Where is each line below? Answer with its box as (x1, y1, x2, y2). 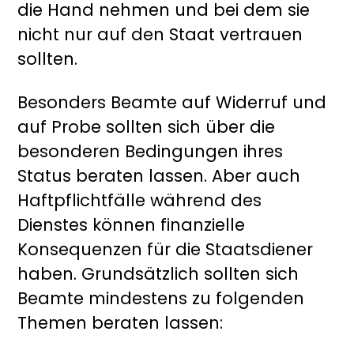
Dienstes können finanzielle (17, 213, 246, 237)
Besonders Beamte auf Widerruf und (17, 91, 327, 115)
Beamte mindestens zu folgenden (17, 287, 305, 311)
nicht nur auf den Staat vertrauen (17, 23, 303, 47)
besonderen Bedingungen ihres (17, 140, 284, 164)
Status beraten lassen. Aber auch (17, 164, 301, 188)
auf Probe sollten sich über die (17, 115, 276, 139)
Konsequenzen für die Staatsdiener (17, 238, 314, 262)
